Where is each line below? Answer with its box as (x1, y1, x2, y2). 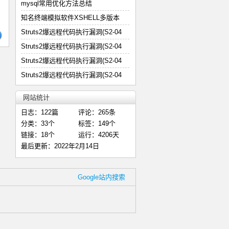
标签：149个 (78, 120, 116, 127)
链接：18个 (21, 131, 55, 139)
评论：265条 (78, 108, 116, 116)
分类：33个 (21, 120, 55, 127)
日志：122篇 (21, 108, 58, 116)
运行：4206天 (78, 131, 119, 139)
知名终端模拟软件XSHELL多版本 (21, 14, 120, 21)
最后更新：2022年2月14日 (21, 142, 99, 150)
